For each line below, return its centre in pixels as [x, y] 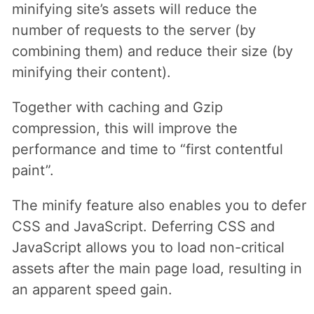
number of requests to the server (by [134, 30]
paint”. [33, 170]
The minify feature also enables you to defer [159, 205]
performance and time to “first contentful [147, 149]
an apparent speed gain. [92, 289]
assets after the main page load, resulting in [157, 268]
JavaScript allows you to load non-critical [148, 247]
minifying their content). [91, 72]
